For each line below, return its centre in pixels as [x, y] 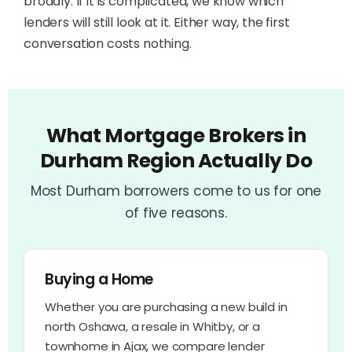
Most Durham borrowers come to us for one [176, 191]
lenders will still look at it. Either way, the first [157, 22]
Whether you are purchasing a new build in [166, 306]
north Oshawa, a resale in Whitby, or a [152, 326]
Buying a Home [99, 279]
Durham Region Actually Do [176, 160]
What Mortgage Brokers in [176, 135]
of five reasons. [176, 213]
